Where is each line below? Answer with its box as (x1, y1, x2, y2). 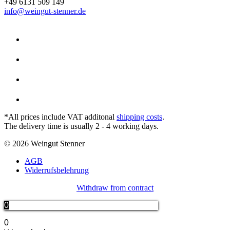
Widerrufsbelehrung (25, 166, 89, 175)
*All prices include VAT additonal (4, 112, 117, 122)
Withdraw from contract (76, 183, 154, 193)
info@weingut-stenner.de (4, 7, 86, 16)
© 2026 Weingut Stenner (4, 139, 85, 148)
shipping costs (117, 112, 162, 122)
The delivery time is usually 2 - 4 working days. (4, 122, 159, 131)
